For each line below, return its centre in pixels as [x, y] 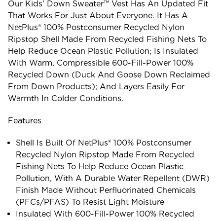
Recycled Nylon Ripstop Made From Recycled [105, 154]
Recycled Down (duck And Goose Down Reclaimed [109, 74]
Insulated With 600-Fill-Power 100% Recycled [105, 214]
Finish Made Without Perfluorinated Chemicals [106, 190]
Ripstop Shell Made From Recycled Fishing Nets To [107, 39]
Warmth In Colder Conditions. [66, 98]
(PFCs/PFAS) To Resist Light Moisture [90, 202]
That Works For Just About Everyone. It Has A [98, 15]
